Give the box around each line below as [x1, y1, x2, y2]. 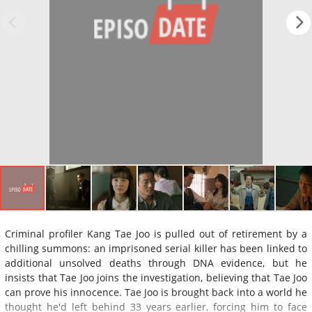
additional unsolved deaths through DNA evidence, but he [5, 256, 307, 270]
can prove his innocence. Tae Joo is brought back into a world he [5, 285, 307, 299]
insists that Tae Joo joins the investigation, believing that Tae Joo [5, 270, 307, 284]
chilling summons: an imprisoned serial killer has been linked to [5, 241, 307, 255]
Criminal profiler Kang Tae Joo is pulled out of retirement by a [5, 226, 307, 240]
